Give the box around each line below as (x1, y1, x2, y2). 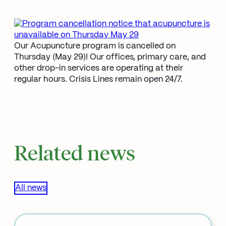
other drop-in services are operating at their (14, 65, 183, 73)
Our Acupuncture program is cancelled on (14, 42, 176, 50)
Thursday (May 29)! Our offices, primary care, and (14, 53, 206, 62)
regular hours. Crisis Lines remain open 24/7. (14, 76, 183, 84)
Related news (14, 139, 135, 166)
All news (15, 184, 46, 192)
